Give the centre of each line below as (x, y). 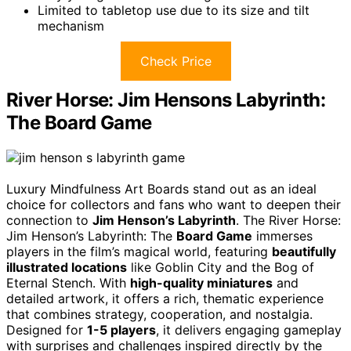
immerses (282, 235)
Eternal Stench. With (68, 282)
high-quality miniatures (201, 282)
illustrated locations (67, 267)
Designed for (47, 329)
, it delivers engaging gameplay (249, 329)
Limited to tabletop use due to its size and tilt (174, 10)
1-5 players (121, 329)
